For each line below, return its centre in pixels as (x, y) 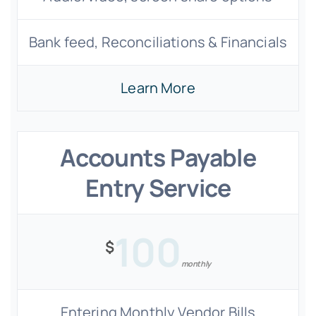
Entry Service (158, 188)
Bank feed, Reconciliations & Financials (158, 42)
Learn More (158, 88)
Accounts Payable (158, 157)
